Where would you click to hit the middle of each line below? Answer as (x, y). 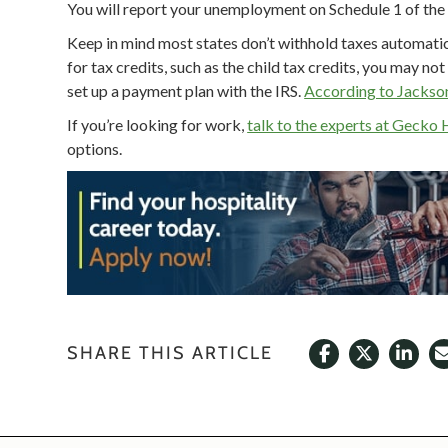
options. (95, 148)
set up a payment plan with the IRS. (186, 90)
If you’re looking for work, (157, 124)
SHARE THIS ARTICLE (170, 353)
